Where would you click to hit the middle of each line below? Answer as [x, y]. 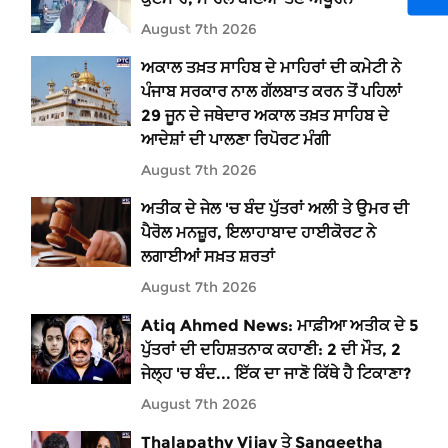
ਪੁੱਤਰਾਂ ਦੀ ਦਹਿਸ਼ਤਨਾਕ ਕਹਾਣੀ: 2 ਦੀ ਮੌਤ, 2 [271, 349]
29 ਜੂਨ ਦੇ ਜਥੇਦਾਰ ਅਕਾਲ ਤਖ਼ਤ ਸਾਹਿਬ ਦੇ [265, 115]
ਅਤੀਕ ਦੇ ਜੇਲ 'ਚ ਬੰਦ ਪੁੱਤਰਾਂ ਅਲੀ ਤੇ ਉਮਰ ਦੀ [275, 208]
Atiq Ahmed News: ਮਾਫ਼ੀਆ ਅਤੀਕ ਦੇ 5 [280, 325]
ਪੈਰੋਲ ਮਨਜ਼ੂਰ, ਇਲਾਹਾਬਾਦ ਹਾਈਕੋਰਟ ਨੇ [258, 232]
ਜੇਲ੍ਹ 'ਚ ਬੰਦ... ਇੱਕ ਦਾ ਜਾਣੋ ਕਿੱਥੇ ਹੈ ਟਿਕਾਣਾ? [276, 373]
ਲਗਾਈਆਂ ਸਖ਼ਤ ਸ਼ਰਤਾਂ [208, 256]
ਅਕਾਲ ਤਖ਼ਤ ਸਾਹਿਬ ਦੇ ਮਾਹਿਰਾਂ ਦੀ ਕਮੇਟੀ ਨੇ [271, 67]
